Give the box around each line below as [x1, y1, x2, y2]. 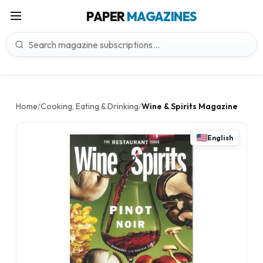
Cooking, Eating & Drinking [41, 101, 139, 112]
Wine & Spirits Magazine [141, 101, 238, 112]
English [207, 133, 233, 142]
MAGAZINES [126, 9, 197, 24]
